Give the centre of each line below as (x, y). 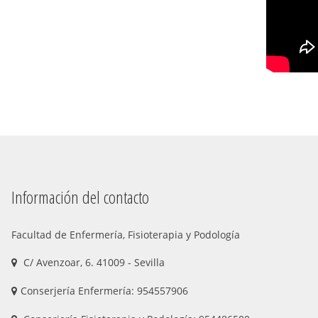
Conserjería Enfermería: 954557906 (104, 291)
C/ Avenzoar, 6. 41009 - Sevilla (93, 263)
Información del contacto (80, 197)
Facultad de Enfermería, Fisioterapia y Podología (126, 235)
